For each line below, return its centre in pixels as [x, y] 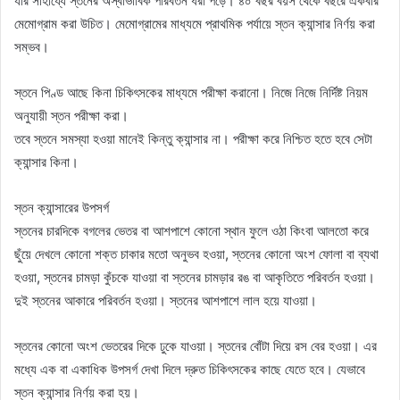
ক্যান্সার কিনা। [46, 162]
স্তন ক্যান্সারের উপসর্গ [62, 208]
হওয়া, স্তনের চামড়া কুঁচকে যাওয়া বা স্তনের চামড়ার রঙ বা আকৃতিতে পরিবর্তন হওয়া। [195, 277]
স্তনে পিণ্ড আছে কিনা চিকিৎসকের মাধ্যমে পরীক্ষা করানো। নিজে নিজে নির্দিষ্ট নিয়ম [191, 92]
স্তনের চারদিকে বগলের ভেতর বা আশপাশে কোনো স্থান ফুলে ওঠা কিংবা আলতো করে [192, 231]
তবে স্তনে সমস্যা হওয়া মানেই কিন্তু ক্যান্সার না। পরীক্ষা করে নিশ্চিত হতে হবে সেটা [193, 139]
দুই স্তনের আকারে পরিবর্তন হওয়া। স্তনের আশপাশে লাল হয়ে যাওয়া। [166, 300]
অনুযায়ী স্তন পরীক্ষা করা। [71, 116]
